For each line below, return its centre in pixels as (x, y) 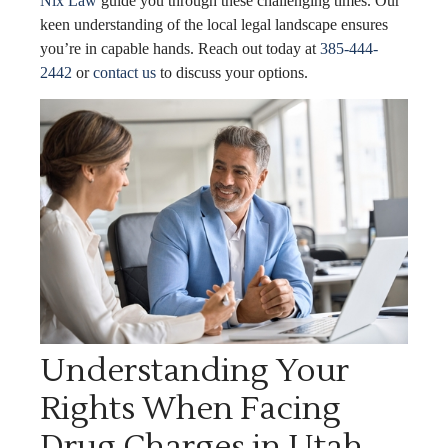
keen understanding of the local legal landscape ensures (214, 24)
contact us (124, 72)
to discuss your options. (232, 72)
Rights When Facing (190, 409)
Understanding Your (194, 371)
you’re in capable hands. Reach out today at (180, 48)
